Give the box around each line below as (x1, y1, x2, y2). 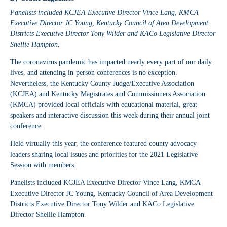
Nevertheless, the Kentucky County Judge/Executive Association (10, 80, 194, 88)
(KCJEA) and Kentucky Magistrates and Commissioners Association (10, 90, 205, 98)
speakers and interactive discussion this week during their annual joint (10, 111, 210, 120)
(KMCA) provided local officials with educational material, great (10, 101, 197, 109)
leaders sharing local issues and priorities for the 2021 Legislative (10, 150, 198, 159)
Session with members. (10, 161, 76, 169)
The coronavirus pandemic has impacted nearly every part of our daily (10, 58, 212, 66)
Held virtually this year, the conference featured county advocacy (10, 140, 197, 148)
